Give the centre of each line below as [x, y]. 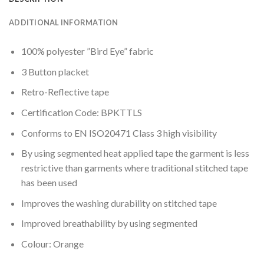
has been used [49, 183]
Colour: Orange [52, 243]
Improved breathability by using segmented [109, 223]
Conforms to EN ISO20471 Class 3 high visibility [119, 133]
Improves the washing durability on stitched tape [119, 203]
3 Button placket [55, 71]
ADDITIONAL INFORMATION [64, 23]
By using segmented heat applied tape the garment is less [135, 153]
